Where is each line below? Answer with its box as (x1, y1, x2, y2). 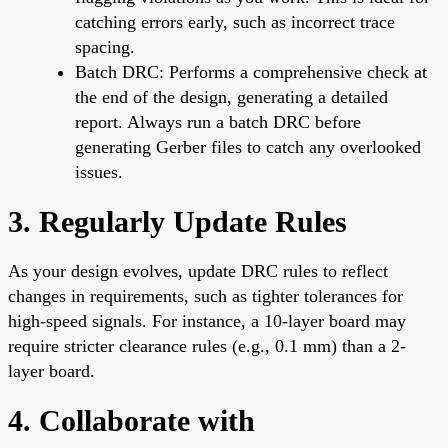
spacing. (75, 36, 135, 57)
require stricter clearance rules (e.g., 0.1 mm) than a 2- (8, 335, 406, 356)
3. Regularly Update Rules (8, 204, 347, 238)
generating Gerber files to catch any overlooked (75, 136, 421, 157)
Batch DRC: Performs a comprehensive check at (75, 61, 427, 82)
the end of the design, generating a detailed (75, 86, 388, 107)
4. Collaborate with (8, 403, 255, 437)
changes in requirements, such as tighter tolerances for (8, 285, 403, 306)
